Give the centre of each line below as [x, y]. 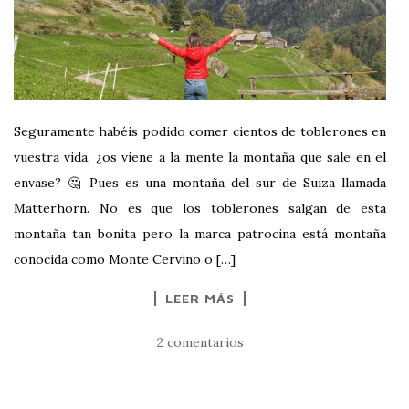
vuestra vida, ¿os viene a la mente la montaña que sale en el [200, 157]
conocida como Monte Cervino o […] [125, 259]
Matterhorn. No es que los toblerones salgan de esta [200, 208]
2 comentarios [200, 342]
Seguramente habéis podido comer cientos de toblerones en [200, 131]
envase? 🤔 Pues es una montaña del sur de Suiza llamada [200, 182]
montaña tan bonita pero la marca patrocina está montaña [200, 233]
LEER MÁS [200, 298]
